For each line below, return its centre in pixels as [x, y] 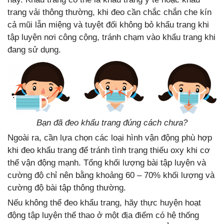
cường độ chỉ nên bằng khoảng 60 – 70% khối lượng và [111, 175]
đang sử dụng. [34, 50]
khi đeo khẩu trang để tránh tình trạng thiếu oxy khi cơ [109, 150]
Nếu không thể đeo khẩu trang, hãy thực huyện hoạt [104, 203]
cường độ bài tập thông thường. [67, 188]
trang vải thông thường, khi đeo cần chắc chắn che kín [109, 12]
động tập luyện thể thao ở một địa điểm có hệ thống [103, 215]
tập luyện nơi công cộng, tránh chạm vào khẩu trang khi [111, 37]
